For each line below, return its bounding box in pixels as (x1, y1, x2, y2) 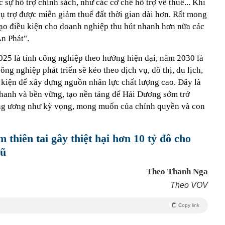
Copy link (178, 202, 199, 208)
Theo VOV (170, 180, 208, 189)
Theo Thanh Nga (147, 166, 208, 176)
